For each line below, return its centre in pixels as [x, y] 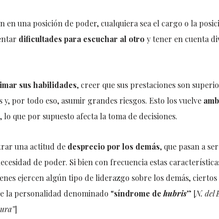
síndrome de [138, 193]
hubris [175, 193]
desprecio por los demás [113, 146]
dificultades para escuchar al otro [81, 39]
